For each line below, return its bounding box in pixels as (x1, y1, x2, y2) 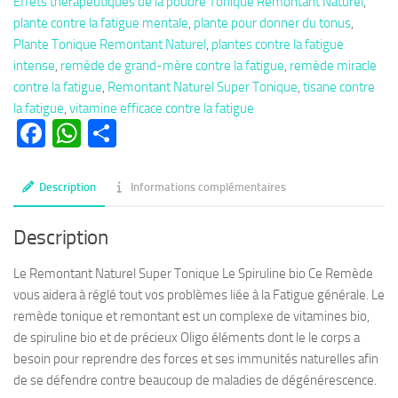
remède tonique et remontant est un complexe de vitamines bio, (13, 308, 370, 325)
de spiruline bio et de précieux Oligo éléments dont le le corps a (13, 330, 360, 346)
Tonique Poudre (12, 66, 92, 80)
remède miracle (290, 58, 377, 75)
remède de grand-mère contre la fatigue (60, 58, 284, 75)
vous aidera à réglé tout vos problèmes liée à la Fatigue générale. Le (13, 287, 385, 304)
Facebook (45, 116, 160, 151)
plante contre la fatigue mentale (13, 15, 188, 32)
